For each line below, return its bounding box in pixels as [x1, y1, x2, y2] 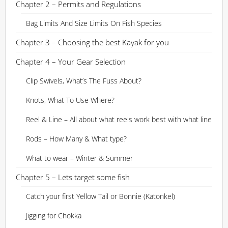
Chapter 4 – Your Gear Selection [16, 56, 126, 67]
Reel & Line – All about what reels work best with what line [26, 115, 212, 124]
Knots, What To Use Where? [26, 95, 115, 105]
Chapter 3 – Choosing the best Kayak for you [16, 37, 169, 47]
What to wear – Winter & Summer [26, 153, 133, 163]
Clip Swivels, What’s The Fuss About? [26, 76, 141, 85]
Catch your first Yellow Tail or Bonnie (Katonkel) [26, 191, 175, 201]
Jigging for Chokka [26, 211, 81, 220]
